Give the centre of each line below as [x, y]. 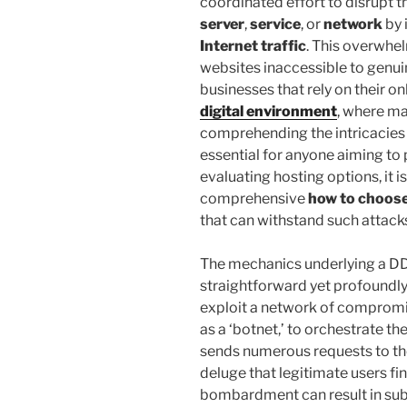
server [222, 24]
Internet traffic [253, 45]
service [275, 24]
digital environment [268, 111]
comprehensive [254, 198]
